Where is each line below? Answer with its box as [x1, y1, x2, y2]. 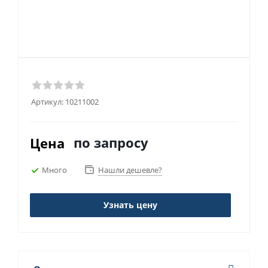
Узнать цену [103, 199, 157, 211]
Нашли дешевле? [98, 165, 162, 175]
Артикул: [31, 96, 63, 107]
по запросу [74, 133, 148, 151]
